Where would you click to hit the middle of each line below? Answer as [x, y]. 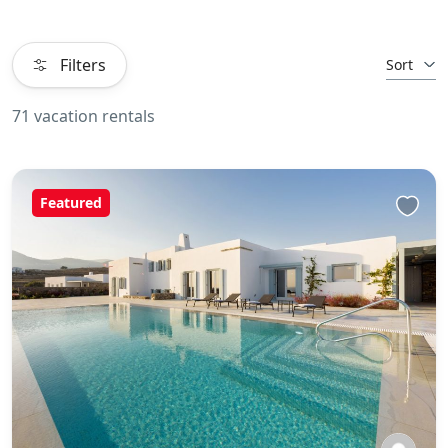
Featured [71, 202]
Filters [81, 65]
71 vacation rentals [83, 116]
